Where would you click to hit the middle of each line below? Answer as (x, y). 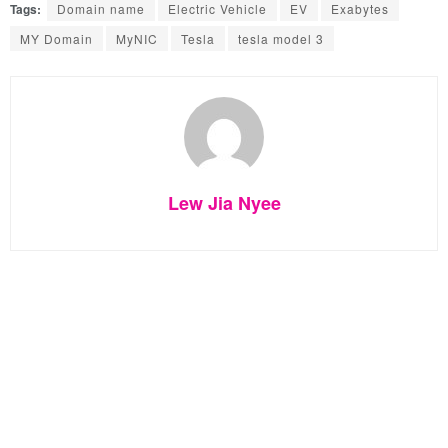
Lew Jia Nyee (224, 202)
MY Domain (56, 38)
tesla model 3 (281, 38)
